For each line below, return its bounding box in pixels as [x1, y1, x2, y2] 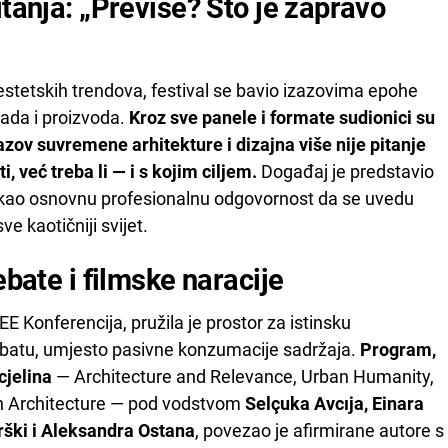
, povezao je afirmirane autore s [195, 421, 444, 442]
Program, [360, 340, 436, 361]
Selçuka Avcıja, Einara [245, 394, 424, 415]
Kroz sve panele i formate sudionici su [129, 108, 435, 129]
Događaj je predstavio [261, 162, 434, 183]
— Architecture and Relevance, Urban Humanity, [52, 367, 434, 388]
